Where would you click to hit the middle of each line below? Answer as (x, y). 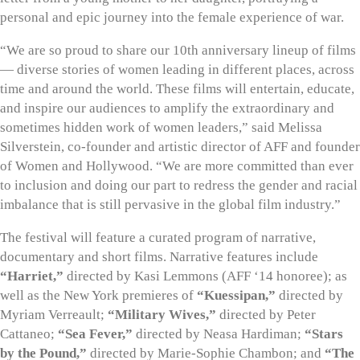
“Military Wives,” (162, 314)
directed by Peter (266, 314)
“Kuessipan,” (236, 295)
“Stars (324, 333)
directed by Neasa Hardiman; (219, 333)
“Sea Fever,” (94, 333)
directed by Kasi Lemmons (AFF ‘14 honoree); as (205, 276)
